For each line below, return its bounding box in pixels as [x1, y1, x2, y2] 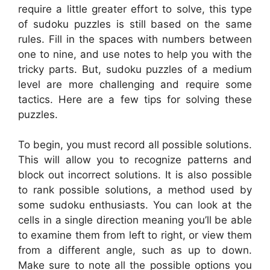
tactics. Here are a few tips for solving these [18, 93, 252, 105]
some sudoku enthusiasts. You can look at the [18, 199, 252, 212]
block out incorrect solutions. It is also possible [18, 169, 252, 181]
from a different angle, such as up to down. [18, 244, 252, 257]
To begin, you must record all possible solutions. [18, 139, 252, 151]
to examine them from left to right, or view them [18, 229, 252, 242]
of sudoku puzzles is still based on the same [18, 17, 252, 30]
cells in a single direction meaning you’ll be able [18, 214, 252, 227]
